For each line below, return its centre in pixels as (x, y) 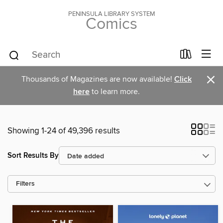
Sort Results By (33, 155)
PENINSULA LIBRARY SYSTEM (111, 14)
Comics (111, 24)
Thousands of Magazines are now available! (98, 79)
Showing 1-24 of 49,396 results (64, 131)
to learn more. (115, 92)
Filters (25, 184)
